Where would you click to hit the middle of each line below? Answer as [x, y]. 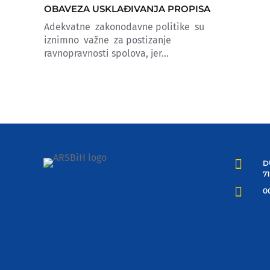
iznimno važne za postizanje [108, 40]
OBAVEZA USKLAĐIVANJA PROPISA [127, 9]
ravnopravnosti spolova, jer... [106, 54]
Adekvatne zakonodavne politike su [124, 27]
